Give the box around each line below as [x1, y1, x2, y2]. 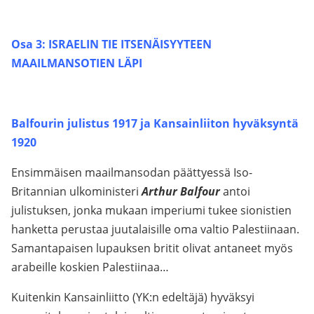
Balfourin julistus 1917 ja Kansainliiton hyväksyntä [11, 116, 299, 131]
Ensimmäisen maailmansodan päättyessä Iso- [11, 165, 252, 180]
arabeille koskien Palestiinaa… [11, 259, 169, 275]
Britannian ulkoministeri [11, 184, 142, 199]
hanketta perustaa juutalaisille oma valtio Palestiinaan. [11, 221, 299, 237]
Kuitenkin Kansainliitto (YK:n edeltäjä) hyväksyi [11, 289, 254, 305]
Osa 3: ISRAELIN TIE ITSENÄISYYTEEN [11, 36, 212, 52]
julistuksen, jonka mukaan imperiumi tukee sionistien [11, 203, 292, 218]
